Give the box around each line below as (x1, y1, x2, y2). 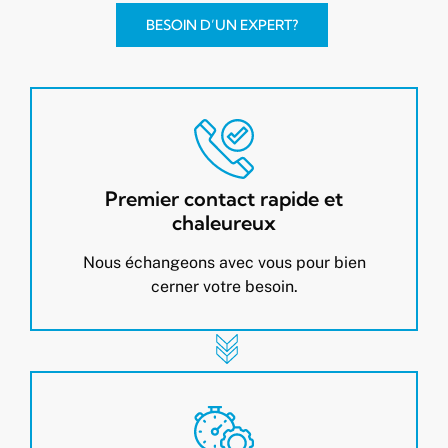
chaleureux (172, 210, 276, 236)
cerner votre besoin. (150, 277, 298, 297)
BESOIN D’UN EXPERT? (145, 16, 298, 35)
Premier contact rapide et (105, 186, 343, 212)
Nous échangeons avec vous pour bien (82, 253, 366, 273)
